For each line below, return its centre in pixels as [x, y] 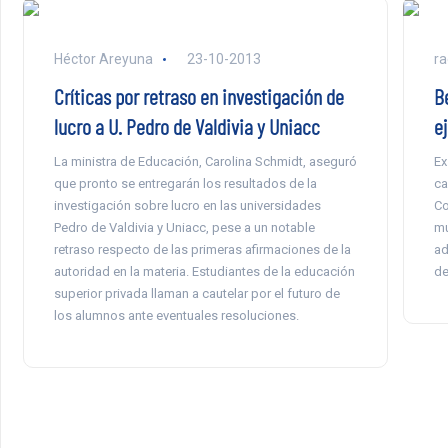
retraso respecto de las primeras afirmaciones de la [202, 250]
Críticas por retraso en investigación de [198, 96]
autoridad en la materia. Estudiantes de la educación [204, 272]
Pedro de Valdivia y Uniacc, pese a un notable [184, 228]
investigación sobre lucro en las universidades [187, 206]
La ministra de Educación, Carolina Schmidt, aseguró [205, 162]
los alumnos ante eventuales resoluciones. [176, 316]
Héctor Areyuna [103, 59]
